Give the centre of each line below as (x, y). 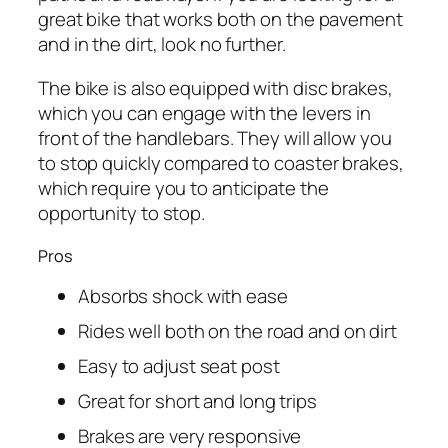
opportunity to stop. (121, 212)
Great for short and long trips (197, 400)
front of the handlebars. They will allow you (215, 137)
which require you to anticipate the (183, 187)
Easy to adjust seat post (179, 365)
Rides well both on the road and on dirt (238, 330)
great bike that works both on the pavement (220, 19)
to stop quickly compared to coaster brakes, (221, 162)
